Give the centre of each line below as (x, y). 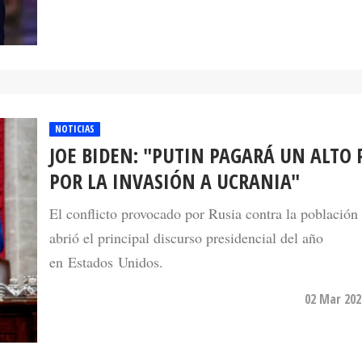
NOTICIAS (75, 129)
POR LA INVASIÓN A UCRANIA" (175, 182)
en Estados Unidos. (106, 262)
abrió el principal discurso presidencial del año (186, 238)
